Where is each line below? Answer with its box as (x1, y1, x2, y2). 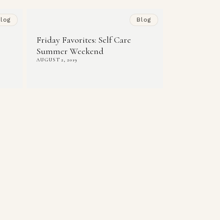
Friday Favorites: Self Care (36, 34, 131, 46)
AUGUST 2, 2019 (36, 57, 78, 63)
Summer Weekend (36, 46, 104, 57)
